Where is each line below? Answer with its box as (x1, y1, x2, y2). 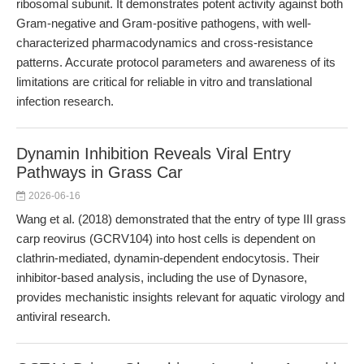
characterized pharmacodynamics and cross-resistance (16, 36, 313, 50)
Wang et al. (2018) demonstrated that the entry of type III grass (16, 212, 346, 226)
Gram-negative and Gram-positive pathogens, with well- (16, 16, 311, 30)
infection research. (16, 94, 114, 108)
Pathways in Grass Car (16, 163, 183, 181)
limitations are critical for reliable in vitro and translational (16, 75, 312, 89)
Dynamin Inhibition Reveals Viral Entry (16, 145, 291, 162)
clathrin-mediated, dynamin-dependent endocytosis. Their (16, 251, 319, 265)
